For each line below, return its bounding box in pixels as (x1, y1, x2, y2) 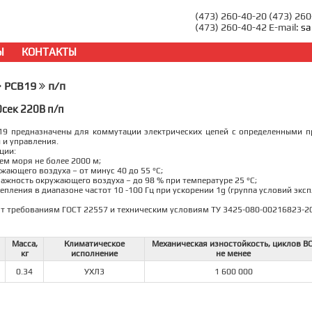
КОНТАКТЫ (22, 46, 77, 58)
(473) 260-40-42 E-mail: (195, 22, 301, 33)
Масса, (11, 239, 38, 249)
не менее (216, 249, 251, 258)
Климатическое (63, 239, 125, 249)
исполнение (70, 249, 118, 258)
